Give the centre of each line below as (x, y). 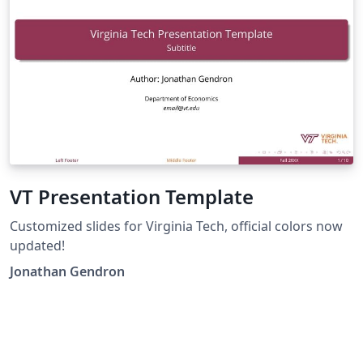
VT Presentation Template (132, 196)
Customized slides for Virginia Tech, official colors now (176, 226)
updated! (37, 245)
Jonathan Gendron (67, 271)
